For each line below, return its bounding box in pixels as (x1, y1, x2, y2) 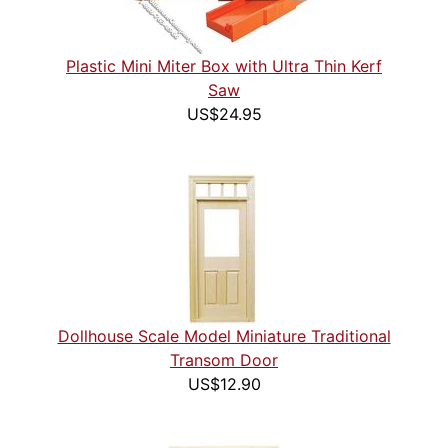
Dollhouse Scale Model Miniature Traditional (57, 326, 391, 347)
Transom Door (170, 350, 278, 371)
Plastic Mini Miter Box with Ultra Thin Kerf (66, 56, 382, 77)
